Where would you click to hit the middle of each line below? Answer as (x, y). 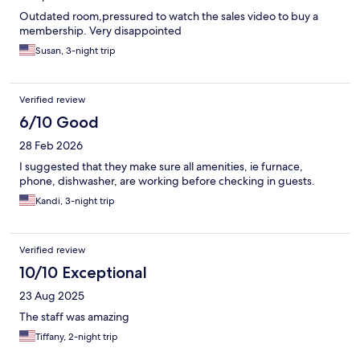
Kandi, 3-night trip (75, 201)
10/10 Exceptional (83, 273)
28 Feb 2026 (51, 146)
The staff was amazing (74, 317)
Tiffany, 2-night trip (77, 337)
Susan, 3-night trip (76, 51)
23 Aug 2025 (52, 296)
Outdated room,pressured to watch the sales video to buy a (169, 16)
